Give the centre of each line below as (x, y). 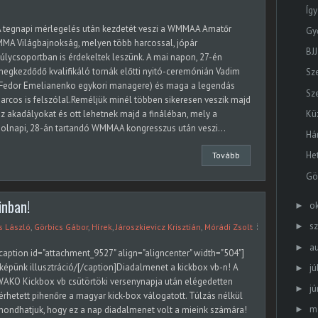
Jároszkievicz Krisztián (158, 227)
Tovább (226, 155)
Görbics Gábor (61, 227)
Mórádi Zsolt (229, 227)
